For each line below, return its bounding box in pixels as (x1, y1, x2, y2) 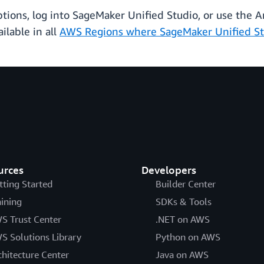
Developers (141, 163, 196, 177)
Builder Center (155, 178, 216, 190)
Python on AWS (155, 231, 220, 243)
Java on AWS (155, 249, 209, 261)
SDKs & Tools (155, 196, 212, 208)
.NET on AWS (155, 213, 210, 226)
